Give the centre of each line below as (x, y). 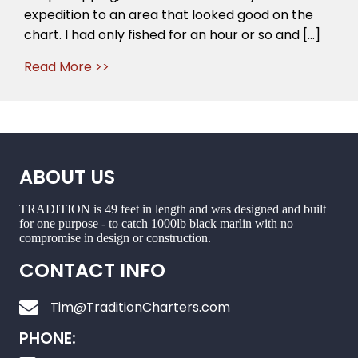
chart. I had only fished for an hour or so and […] (172, 35)
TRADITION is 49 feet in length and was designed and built (173, 209)
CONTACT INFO (92, 270)
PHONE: (48, 338)
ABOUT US (67, 177)
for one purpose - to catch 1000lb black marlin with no (156, 223)
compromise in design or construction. (115, 238)
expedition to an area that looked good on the (169, 15)
